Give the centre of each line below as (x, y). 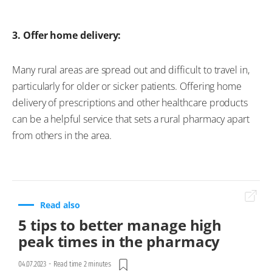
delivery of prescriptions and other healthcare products (130, 102)
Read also (60, 205)
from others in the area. (62, 135)
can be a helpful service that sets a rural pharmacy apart (131, 119)
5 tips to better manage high (120, 225)
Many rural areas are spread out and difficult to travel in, (131, 70)
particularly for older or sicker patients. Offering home (127, 86)
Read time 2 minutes (82, 264)
